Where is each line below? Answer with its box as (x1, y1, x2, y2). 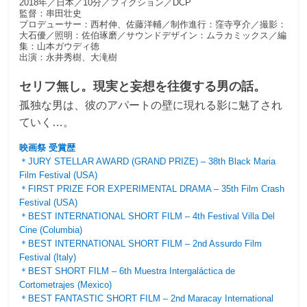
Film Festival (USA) (19, 169, 98, 180)
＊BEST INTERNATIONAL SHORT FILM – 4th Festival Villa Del (19, 210, 275, 221)
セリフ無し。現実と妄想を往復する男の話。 (19, 79, 267, 93)
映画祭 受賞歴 (19, 142, 76, 153)
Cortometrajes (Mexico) (19, 279, 112, 290)
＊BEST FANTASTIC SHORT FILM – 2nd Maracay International (19, 293, 274, 304)
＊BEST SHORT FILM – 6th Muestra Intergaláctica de (19, 265, 236, 276)
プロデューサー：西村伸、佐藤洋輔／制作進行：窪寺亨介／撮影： (19, 19, 287, 29)
